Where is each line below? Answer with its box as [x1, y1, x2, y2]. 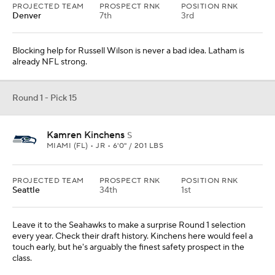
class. [12, 253, 32, 264]
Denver [12, 10, 41, 21]
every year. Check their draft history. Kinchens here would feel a [12, 231, 253, 242]
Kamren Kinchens [47, 129, 125, 141]
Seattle [12, 185, 40, 196]
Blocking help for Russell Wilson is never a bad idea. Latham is [12, 45, 244, 56]
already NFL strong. [12, 56, 87, 68]
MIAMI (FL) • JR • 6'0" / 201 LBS [47, 141, 164, 150]
